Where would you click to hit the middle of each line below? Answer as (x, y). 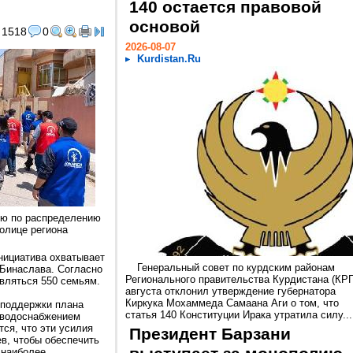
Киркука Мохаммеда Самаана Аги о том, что (232, 303)
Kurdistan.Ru (169, 59)
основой (165, 27)
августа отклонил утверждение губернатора (230, 291)
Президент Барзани (210, 334)
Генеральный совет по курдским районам (236, 268)
